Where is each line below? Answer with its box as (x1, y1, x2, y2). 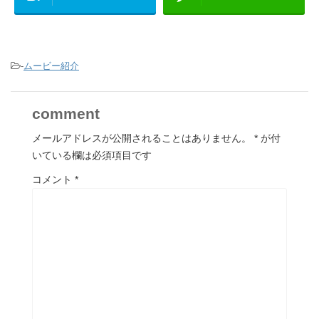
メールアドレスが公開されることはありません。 (32, 132, 251, 144)
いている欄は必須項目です (32, 149, 152, 161)
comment (32, 105, 100, 122)
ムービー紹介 (23, 60, 79, 71)
